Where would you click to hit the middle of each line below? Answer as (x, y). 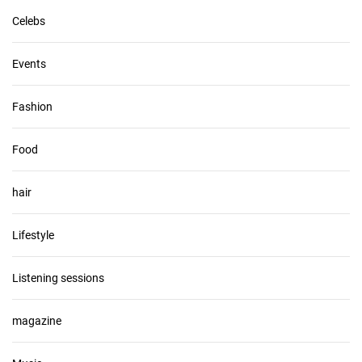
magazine (37, 321)
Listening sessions (58, 278)
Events (29, 64)
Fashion (32, 107)
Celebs (29, 21)
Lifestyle (33, 235)
